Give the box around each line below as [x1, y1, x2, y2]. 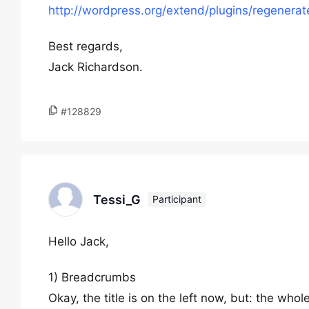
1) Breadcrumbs [48, 270, 136, 284]
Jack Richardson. [48, 60, 143, 74]
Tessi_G [93, 192, 141, 207]
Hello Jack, [48, 235, 109, 248]
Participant [152, 193, 201, 205]
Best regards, [48, 39, 123, 53]
